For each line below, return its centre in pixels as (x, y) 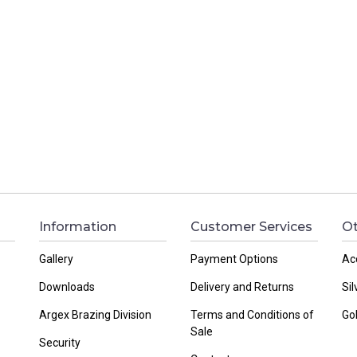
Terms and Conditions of (252, 314)
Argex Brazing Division (95, 314)
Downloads (67, 286)
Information (78, 226)
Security (60, 342)
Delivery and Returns (242, 286)
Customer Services (251, 226)
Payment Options (234, 259)
